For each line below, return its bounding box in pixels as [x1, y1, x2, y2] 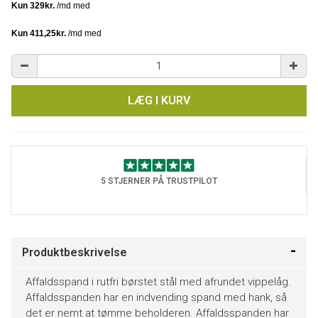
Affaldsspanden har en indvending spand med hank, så [26, 290, 287, 304]
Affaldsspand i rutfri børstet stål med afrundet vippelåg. [26, 275, 291, 288]
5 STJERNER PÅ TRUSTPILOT [100, 175, 217, 186]
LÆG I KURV [128, 94, 190, 107]
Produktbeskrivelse [22, 245, 127, 259]
